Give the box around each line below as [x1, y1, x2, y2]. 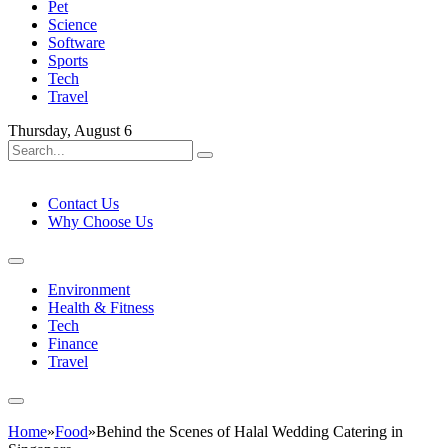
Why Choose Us [48, 213, 153, 231]
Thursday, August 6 [8, 122, 132, 140]
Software [48, 34, 105, 52]
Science [48, 16, 97, 34]
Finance [48, 335, 98, 353]
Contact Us [48, 195, 119, 213]
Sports [48, 52, 88, 70]
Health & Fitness [48, 299, 154, 317]
